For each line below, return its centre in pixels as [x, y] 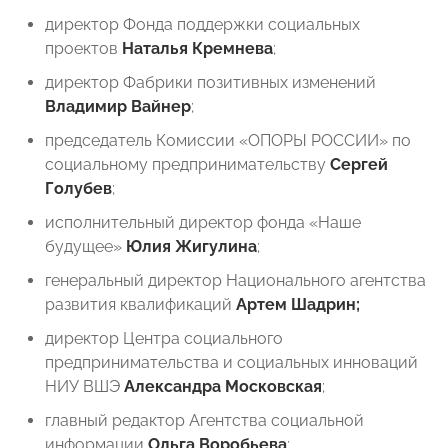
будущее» [85, 247]
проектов [83, 49]
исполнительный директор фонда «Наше [203, 223]
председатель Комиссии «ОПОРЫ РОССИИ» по [228, 141]
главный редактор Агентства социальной [204, 421]
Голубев [78, 189]
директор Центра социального [164, 339]
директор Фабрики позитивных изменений [210, 83]
